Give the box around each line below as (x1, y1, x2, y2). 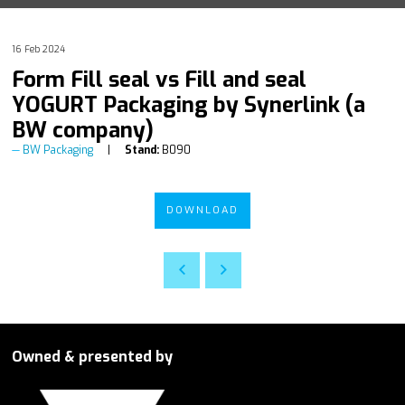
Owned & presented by (12, 346, 173, 366)
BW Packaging (23, 142, 93, 157)
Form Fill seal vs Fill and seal (12, 64, 306, 94)
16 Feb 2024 (12, 42, 65, 55)
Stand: (125, 142, 159, 157)
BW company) (12, 115, 154, 145)
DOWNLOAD (166, 202, 239, 217)
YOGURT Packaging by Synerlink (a (12, 89, 365, 119)
